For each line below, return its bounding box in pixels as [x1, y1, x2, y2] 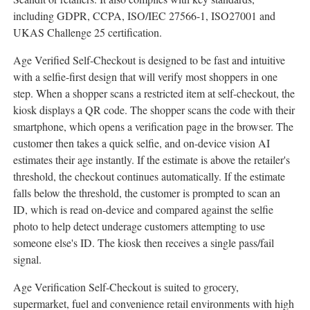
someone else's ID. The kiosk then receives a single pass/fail [13, 235, 274, 250]
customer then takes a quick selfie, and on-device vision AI [13, 136, 270, 151]
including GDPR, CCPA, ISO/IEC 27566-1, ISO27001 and [13, 8, 275, 24]
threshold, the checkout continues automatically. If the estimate [13, 169, 285, 184]
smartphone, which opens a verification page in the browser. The [13, 119, 293, 134]
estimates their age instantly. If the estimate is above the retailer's [13, 152, 290, 167]
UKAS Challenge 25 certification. [13, 25, 162, 40]
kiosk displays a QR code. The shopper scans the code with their [13, 102, 295, 118]
